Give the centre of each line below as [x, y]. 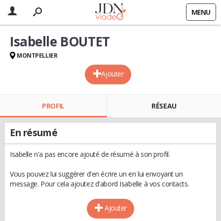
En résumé [34, 133]
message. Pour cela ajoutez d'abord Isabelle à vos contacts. [100, 184]
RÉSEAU [164, 106]
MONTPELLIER [37, 55]
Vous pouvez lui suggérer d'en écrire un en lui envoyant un [96, 174]
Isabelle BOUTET [60, 41]
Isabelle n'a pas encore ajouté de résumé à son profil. [90, 154]
